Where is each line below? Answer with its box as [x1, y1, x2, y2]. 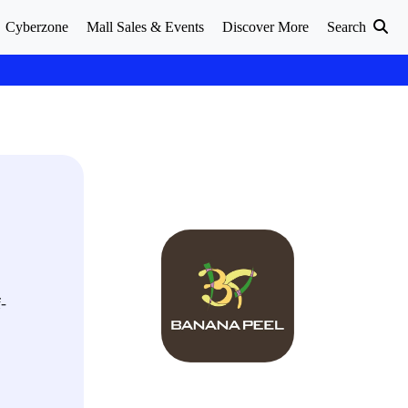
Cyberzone [5, 19, 68, 35]
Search [327, 19, 370, 35]
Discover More [222, 19, 309, 35]
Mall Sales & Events [87, 19, 204, 35]
